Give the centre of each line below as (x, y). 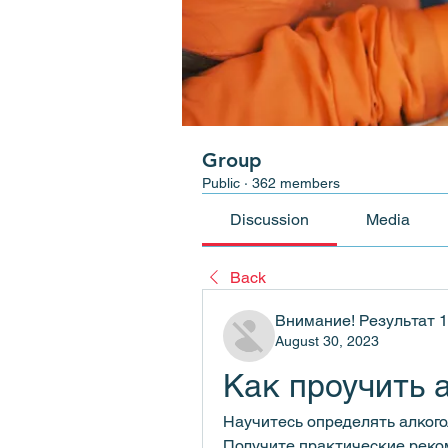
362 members (296, 183)
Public (221, 183)
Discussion (270, 219)
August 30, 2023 (327, 341)
